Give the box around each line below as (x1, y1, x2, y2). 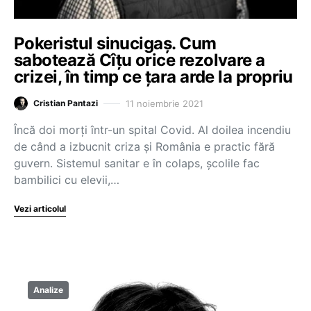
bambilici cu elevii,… (14, 173, 119, 187)
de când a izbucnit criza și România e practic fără (14, 140, 275, 153)
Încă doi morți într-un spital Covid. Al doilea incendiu (14, 123, 291, 137)
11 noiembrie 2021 (126, 97, 203, 109)
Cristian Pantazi (33, 98, 98, 108)
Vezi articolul (14, 203, 66, 214)
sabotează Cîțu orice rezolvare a (14, 50, 265, 70)
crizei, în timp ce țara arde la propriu (14, 67, 293, 87)
